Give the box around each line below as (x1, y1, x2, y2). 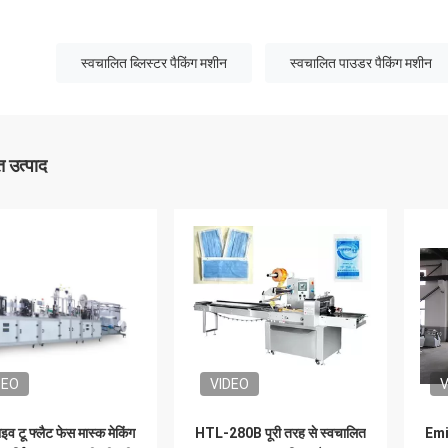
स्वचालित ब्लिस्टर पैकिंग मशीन (81, 55, 227, 71)
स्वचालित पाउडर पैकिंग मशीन (290, 55, 432, 71)
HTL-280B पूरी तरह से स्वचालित (195, 425, 366, 441)
